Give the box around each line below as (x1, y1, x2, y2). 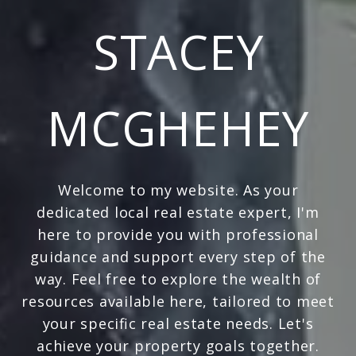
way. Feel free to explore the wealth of (34, 269, 322, 288)
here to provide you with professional (37, 225, 319, 244)
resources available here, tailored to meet (21, 292, 335, 311)
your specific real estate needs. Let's (42, 314, 314, 333)
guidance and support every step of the (30, 247, 326, 266)
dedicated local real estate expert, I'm (37, 203, 319, 222)
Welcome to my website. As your (57, 180, 299, 199)
